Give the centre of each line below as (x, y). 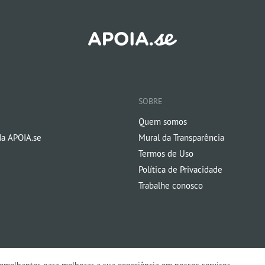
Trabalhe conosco (171, 185)
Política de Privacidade (180, 169)
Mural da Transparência (181, 137)
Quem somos (163, 121)
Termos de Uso (166, 153)
